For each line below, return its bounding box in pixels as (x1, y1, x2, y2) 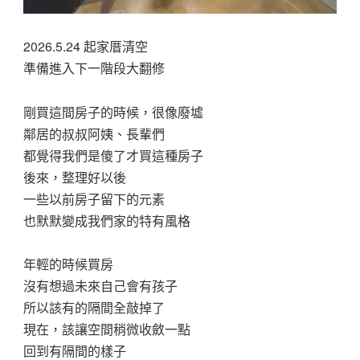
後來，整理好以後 (23, 167, 127, 186)
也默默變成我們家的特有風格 (23, 211, 191, 230)
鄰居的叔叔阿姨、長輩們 (23, 124, 166, 143)
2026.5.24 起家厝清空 (23, 37, 149, 56)
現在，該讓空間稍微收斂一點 (23, 319, 191, 338)
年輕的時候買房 (23, 254, 114, 273)
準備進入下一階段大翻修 (23, 59, 166, 78)
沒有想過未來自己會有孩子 (23, 276, 178, 295)
